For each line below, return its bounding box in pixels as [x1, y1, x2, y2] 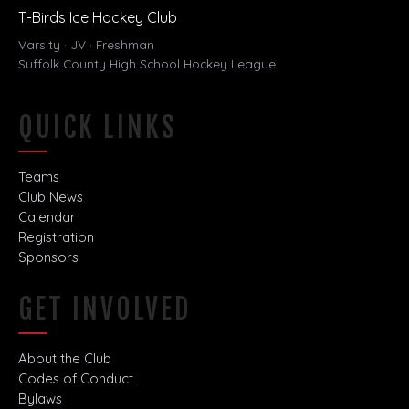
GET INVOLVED [18, 292, 191, 327]
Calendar [18, 208, 76, 226]
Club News [18, 188, 83, 206]
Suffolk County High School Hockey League [18, 56, 276, 72]
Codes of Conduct [18, 370, 133, 388]
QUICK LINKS [18, 110, 177, 145]
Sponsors [18, 248, 79, 267]
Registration [18, 228, 94, 246]
